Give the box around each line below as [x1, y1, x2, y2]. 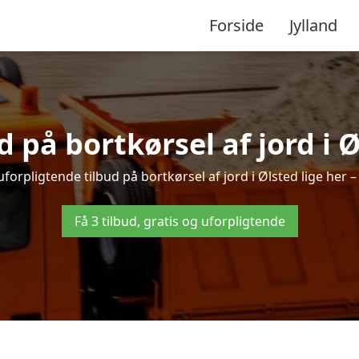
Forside [209, 14, 264, 36]
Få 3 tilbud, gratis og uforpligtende [74, 212, 285, 230]
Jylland [289, 14, 337, 36]
